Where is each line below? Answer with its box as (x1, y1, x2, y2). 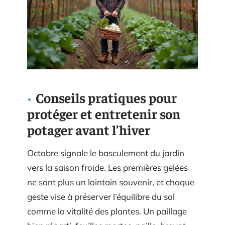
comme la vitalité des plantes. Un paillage (27, 205, 187, 216)
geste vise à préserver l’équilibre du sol (27, 191, 175, 202)
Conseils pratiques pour (36, 88, 177, 106)
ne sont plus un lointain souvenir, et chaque (27, 176, 194, 187)
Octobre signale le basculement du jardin (27, 147, 184, 158)
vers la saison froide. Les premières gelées (27, 162, 188, 173)
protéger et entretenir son (27, 104, 180, 122)
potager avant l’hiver (27, 121, 150, 138)
